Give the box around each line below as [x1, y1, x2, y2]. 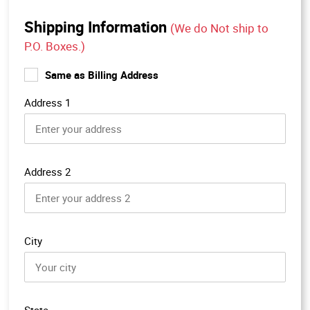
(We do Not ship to [170, 19, 268, 36]
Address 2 [24, 164, 71, 179]
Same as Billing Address [45, 67, 158, 82]
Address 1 [24, 95, 71, 109]
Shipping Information [24, 16, 170, 37]
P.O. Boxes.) [24, 37, 85, 54]
